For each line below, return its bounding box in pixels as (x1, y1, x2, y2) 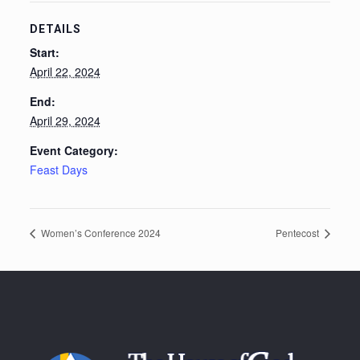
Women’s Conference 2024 (38, 226, 161, 240)
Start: (29, 43, 59, 60)
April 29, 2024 (29, 112, 100, 129)
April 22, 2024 (29, 63, 100, 80)
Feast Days (29, 161, 88, 178)
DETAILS (29, 22, 81, 35)
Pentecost (276, 226, 322, 240)
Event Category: (29, 141, 118, 158)
